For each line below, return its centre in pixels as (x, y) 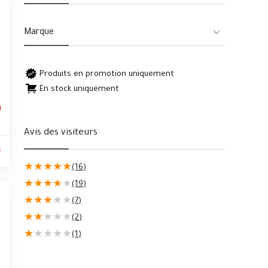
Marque (39, 33)
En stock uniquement (79, 90)
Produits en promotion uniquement (107, 75)
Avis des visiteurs (61, 133)
